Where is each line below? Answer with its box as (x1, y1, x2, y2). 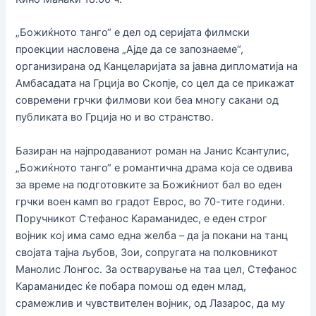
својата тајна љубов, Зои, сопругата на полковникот (16, 245, 279, 259)
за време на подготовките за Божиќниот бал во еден (16, 178, 282, 191)
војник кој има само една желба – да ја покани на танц (16, 229, 288, 242)
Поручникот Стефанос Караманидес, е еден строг (16, 212, 268, 225)
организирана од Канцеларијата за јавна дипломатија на (16, 60, 298, 73)
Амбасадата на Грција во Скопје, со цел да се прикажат (16, 77, 296, 90)
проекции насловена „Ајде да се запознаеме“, (16, 43, 244, 56)
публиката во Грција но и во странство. (16, 111, 214, 124)
